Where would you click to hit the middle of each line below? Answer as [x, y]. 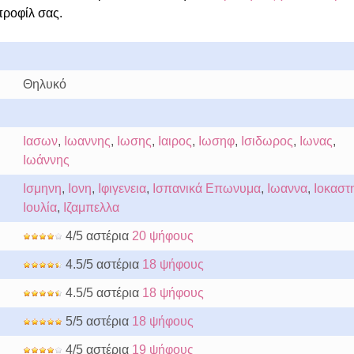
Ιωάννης [46, 160]
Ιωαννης [87, 141]
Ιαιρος [175, 141]
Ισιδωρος [267, 141]
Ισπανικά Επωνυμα [206, 188]
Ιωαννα [287, 188]
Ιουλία [40, 207]
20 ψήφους [162, 236]
